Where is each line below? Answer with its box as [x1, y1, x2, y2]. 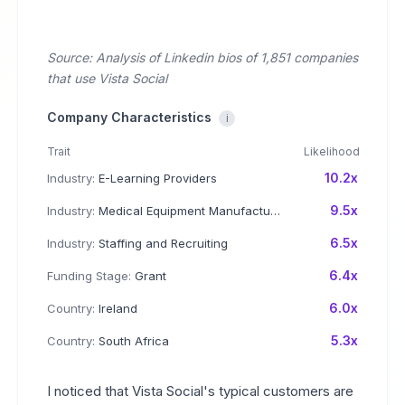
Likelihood [304, 145, 360, 158]
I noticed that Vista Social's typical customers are [47, 382, 353, 400]
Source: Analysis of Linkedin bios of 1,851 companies [47, 50, 358, 65]
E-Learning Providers [95, 171, 217, 185]
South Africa [95, 334, 169, 348]
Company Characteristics [47, 109, 212, 125]
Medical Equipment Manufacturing [95, 203, 270, 218]
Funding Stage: [47, 268, 131, 283]
